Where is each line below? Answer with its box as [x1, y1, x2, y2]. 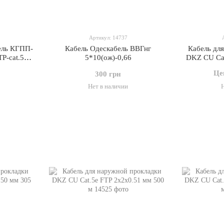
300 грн [95, 70, 121, 78]
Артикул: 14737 [88, 34, 127, 40]
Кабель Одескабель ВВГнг [65, 44, 151, 52]
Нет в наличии [88, 82, 128, 90]
